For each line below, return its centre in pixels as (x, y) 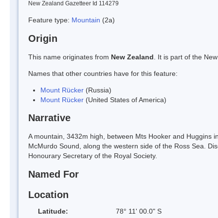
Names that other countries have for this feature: (103, 73)
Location (48, 194)
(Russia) (98, 90)
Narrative (49, 118)
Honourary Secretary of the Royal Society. (93, 156)
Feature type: (50, 20)
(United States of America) (125, 100)
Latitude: (53, 211)
